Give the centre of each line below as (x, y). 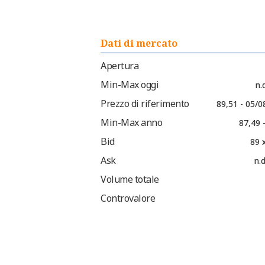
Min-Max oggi (130, 85)
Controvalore (128, 198)
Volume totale (130, 180)
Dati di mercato (139, 43)
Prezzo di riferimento (145, 104)
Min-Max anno (131, 123)
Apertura (119, 66)
